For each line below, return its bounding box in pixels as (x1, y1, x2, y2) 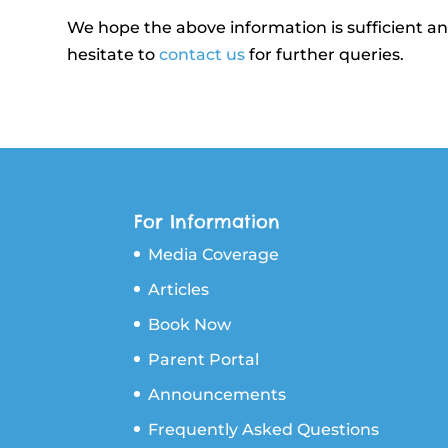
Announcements (148, 384, 287, 404)
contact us (159, 44, 246, 64)
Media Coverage (148, 244, 280, 264)
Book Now (148, 314, 232, 334)
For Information (134, 209, 281, 233)
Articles (148, 279, 210, 299)
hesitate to (67, 44, 160, 64)
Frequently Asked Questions (148, 419, 380, 439)
